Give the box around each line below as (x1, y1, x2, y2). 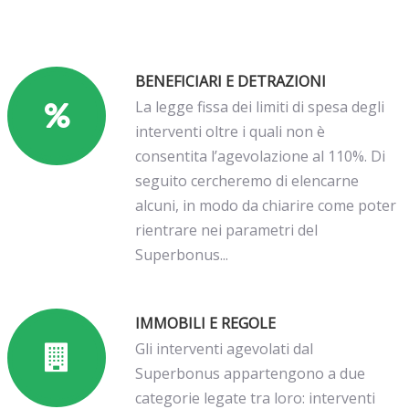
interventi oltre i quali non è (135, 121, 326, 142)
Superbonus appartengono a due (135, 363, 366, 383)
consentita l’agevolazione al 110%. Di (135, 146, 386, 166)
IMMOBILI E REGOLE (135, 313, 277, 333)
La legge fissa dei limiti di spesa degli (135, 97, 385, 117)
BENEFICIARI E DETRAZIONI (135, 71, 327, 91)
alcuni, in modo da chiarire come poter (135, 195, 397, 215)
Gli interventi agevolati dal (135, 339, 314, 359)
